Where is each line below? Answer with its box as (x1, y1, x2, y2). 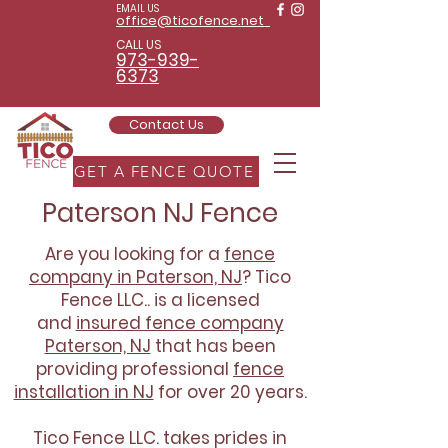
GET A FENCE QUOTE (73, 162, 255, 181)
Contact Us (129, 115, 204, 134)
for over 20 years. (153, 380, 307, 404)
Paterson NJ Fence (42, 195, 278, 231)
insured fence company (75, 311, 284, 335)
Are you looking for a (45, 242, 224, 266)
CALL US (116, 36, 162, 53)
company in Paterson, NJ (29, 265, 242, 289)
